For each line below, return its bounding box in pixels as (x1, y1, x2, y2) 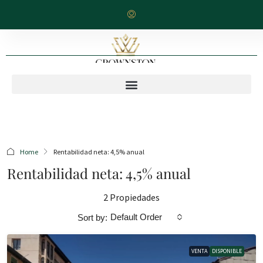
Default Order (110, 212, 162, 222)
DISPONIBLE (212, 247, 242, 255)
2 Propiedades (103, 191, 160, 203)
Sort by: (77, 212, 107, 222)
